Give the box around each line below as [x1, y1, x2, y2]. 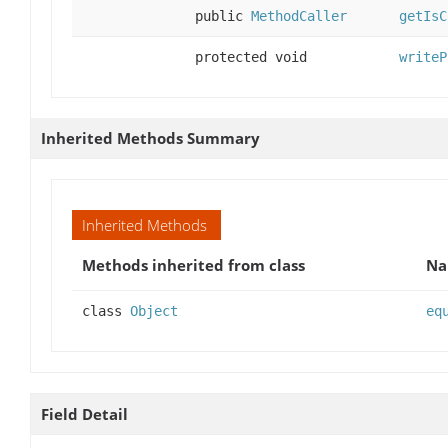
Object [130, 302, 178, 319]
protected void [195, 48, 307, 65]
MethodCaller [251, 7, 347, 24]
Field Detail [41, 403, 128, 424]
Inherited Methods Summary [41, 127, 260, 148]
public [195, 7, 251, 24]
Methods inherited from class [82, 254, 305, 275]
